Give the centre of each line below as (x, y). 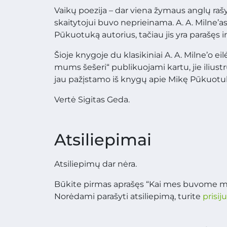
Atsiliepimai (103, 139)
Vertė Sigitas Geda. (92, 99)
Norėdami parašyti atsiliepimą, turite (128, 197)
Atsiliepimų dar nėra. (96, 164)
